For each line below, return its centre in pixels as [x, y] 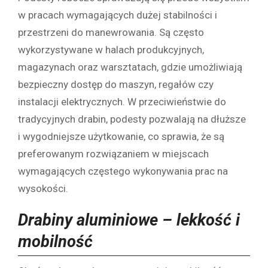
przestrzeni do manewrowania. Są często [111, 32]
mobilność [55, 241]
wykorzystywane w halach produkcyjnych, [111, 49]
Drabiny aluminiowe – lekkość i [129, 220]
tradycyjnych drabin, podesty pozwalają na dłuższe [132, 119]
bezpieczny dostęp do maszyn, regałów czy [116, 84]
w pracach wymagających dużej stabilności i [118, 15]
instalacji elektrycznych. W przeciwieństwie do [122, 101]
